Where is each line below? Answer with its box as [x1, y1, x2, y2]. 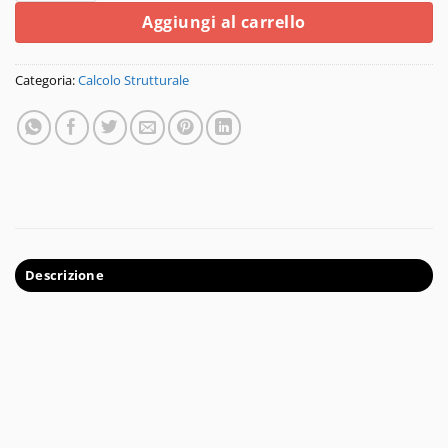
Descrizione [25, 266, 105, 285]
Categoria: [15, 71, 78, 90]
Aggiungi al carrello [142, 10, 306, 33]
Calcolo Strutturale [78, 71, 189, 90]
